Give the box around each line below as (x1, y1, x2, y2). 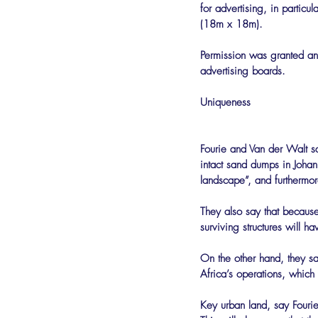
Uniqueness (200, 95, 251, 109)
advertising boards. (200, 64, 285, 78)
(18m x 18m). (200, 17, 263, 31)
